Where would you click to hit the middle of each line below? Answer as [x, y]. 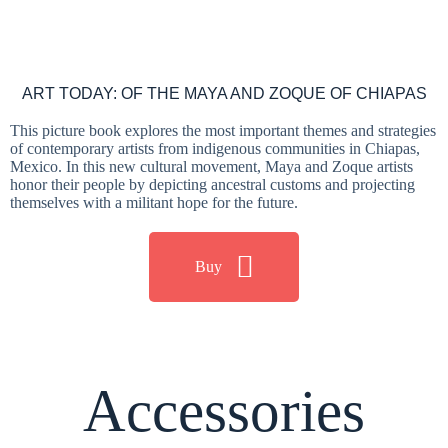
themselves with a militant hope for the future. [154, 202]
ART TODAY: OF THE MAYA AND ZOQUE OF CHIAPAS [224, 93]
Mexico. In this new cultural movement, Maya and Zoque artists [211, 166]
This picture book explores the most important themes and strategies [223, 130]
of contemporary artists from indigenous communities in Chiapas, [215, 148]
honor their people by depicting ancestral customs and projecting [212, 184]
